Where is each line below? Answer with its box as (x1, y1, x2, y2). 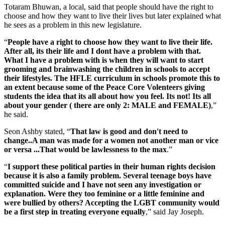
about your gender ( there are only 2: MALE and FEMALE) (4, 100, 211, 109)
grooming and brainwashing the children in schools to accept (4, 64, 210, 73)
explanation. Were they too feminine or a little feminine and (4, 189, 204, 198)
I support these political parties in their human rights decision (8, 162, 215, 171)
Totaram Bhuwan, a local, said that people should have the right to (4, 2, 213, 11)
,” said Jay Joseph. (146, 207, 208, 216)
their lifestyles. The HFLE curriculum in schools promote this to (4, 73, 220, 82)
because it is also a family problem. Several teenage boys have (4, 171, 211, 180)
